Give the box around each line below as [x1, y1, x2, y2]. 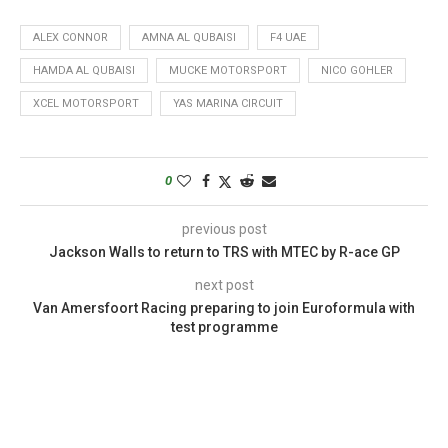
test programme [170, 318, 278, 335]
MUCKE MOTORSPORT [169, 63, 287, 77]
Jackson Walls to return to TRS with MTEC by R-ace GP [48, 243, 400, 260]
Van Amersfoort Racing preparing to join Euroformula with [33, 299, 415, 316]
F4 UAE [270, 30, 306, 44]
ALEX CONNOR [33, 30, 108, 44]
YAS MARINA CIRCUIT [173, 96, 283, 110]
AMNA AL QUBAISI [142, 30, 236, 44]
